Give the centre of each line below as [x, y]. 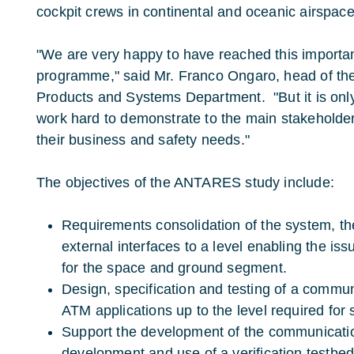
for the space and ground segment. [174, 268]
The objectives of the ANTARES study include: [185, 183]
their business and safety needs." [143, 140]
